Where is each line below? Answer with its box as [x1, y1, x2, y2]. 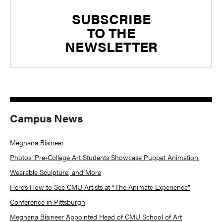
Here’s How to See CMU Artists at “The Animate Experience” [10, 182, 190, 192]
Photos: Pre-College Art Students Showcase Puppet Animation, [10, 152, 200, 163]
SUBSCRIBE [71, 8, 151, 28]
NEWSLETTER [64, 36, 158, 56]
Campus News [10, 110, 83, 126]
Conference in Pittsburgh [10, 197, 85, 207]
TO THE [87, 22, 135, 42]
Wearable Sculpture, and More [10, 167, 101, 177]
